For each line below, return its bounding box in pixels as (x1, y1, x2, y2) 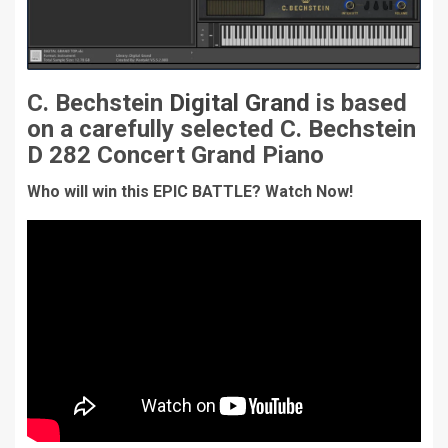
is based (310, 89, 407, 118)
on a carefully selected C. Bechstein (27, 115, 416, 144)
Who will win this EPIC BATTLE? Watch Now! (27, 182, 353, 202)
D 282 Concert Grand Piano (27, 141, 324, 170)
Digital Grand (163, 89, 310, 118)
